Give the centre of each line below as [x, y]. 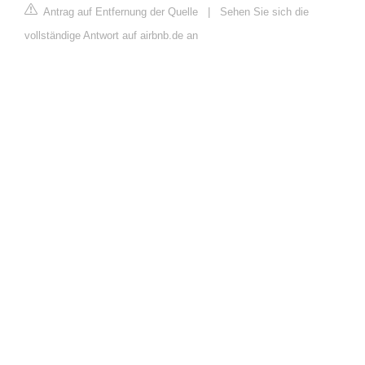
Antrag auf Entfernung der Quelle [119, 12]
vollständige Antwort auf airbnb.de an [111, 36]
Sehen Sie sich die [264, 12]
